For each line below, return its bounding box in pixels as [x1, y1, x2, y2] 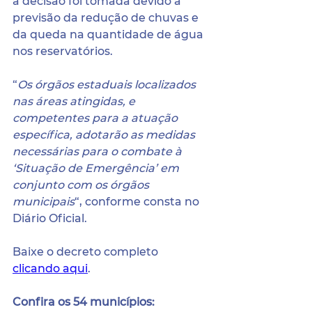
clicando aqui [13, 262, 88, 275]
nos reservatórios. [13, 45, 113, 58]
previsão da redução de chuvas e [13, 11, 201, 24]
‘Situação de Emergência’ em [13, 162, 182, 175]
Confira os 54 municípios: [13, 295, 155, 309]
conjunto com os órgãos [13, 178, 152, 192]
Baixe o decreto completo [13, 245, 161, 258]
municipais [13, 195, 75, 208]
